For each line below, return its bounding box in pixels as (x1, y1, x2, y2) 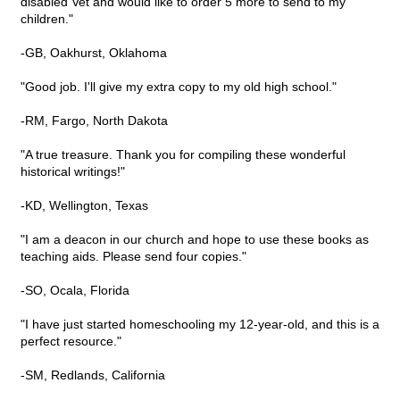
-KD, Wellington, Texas (21, 198, 148, 213)
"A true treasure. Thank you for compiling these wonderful (21, 147, 346, 162)
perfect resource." (21, 334, 121, 349)
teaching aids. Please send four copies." (21, 249, 246, 264)
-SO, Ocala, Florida (21, 283, 129, 298)
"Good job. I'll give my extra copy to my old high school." (21, 79, 337, 95)
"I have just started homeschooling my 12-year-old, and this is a (21, 317, 379, 332)
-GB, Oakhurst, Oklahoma (21, 46, 167, 61)
